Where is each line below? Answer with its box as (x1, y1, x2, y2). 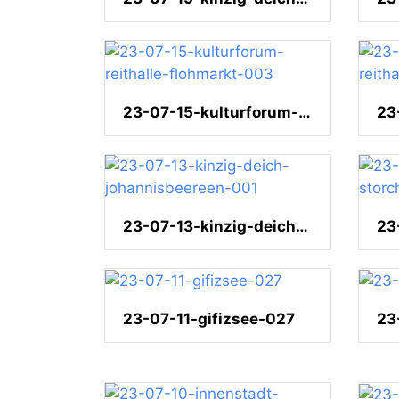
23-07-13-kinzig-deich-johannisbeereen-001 (296, 217, 308, 236)
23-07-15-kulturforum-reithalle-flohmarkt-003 (298, 103, 311, 122)
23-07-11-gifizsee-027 (123, 310, 295, 329)
